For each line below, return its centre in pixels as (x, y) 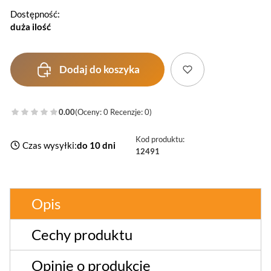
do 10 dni (96, 145)
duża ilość (31, 27)
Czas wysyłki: (50, 145)
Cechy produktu (82, 234)
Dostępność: (35, 14)
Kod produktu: (160, 139)
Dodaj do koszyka (100, 69)
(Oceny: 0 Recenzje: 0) (113, 112)
